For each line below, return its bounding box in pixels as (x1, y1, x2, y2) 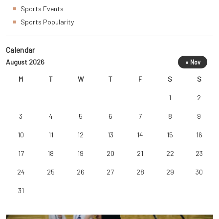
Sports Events (21, 4, 64, 13)
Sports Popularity (21, 18, 74, 26)
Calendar (6, 45, 35, 54)
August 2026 (6, 58, 44, 66)
